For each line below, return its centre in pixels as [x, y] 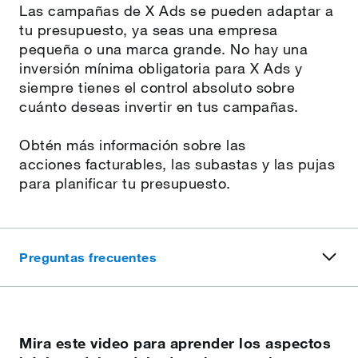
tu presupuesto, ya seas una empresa [149, 30]
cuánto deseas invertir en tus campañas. [159, 106]
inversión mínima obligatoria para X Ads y [161, 68]
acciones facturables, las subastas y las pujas [177, 164]
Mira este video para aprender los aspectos [175, 343]
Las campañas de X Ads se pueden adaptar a [177, 10]
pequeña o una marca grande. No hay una [163, 49]
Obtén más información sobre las [133, 145]
